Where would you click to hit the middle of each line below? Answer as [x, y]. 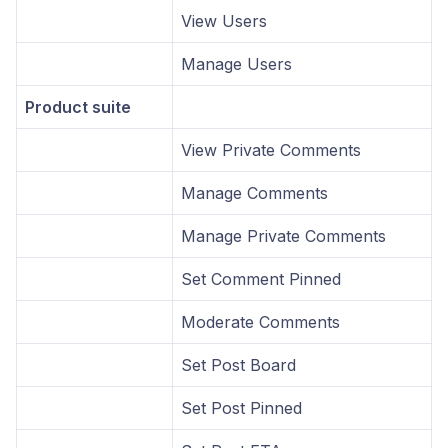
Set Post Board [238, 364]
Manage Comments [254, 192]
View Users [224, 20]
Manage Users [236, 63]
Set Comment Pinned [261, 278]
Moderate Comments [260, 321]
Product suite [78, 106]
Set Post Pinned [241, 407]
